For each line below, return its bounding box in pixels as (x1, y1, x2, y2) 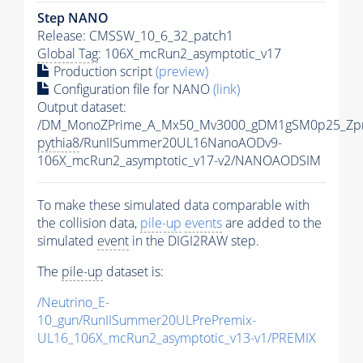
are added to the (222, 213, 322, 232)
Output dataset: (37, 97, 126, 116)
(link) (213, 79, 240, 98)
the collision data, (37, 213, 140, 232)
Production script (50, 62, 156, 80)
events (185, 213, 222, 232)
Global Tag (37, 44, 98, 62)
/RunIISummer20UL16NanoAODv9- (79, 133, 282, 152)
